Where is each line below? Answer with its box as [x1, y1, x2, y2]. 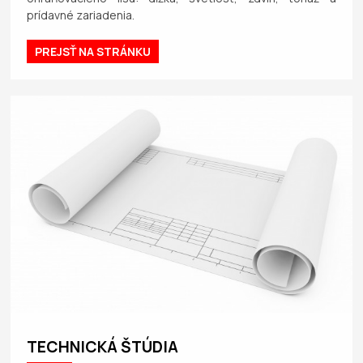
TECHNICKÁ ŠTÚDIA [27, 336, 179, 358]
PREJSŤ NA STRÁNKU [35, 43, 152, 59]
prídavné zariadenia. [27, 6, 135, 23]
